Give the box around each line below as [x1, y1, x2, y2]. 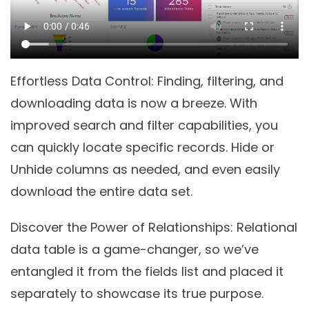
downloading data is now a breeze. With [10, 94, 257, 112]
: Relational [230, 218, 297, 236]
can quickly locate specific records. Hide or [10, 138, 275, 156]
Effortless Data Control [10, 72, 151, 90]
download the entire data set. [10, 182, 192, 200]
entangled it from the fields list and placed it [10, 262, 283, 280]
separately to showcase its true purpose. [10, 284, 263, 302]
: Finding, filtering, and [151, 72, 283, 90]
